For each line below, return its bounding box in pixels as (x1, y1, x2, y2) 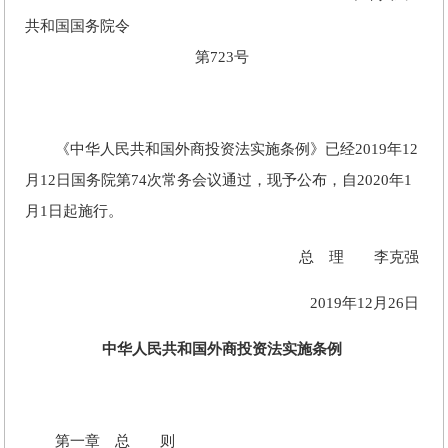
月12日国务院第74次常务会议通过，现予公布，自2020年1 (25, 172, 412, 188)
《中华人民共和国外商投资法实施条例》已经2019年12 (25, 141, 418, 157)
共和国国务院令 (25, 18, 130, 34)
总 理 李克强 (269, 249, 419, 265)
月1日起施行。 (25, 203, 123, 219)
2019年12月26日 (280, 295, 419, 311)
